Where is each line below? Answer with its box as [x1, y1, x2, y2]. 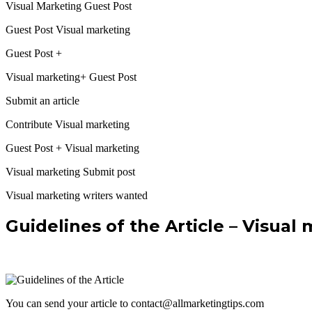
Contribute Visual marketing [6, 118, 130, 130]
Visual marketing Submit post [6, 165, 135, 178]
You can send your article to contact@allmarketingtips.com [6, 297, 264, 309]
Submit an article [6, 94, 79, 107]
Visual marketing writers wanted [6, 189, 148, 201]
